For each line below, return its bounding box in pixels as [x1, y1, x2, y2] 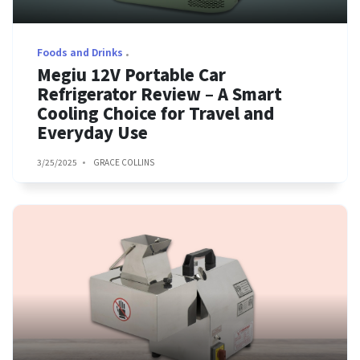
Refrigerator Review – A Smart [37, 82, 282, 105]
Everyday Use [37, 121, 148, 144]
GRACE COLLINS [93, 156, 154, 168]
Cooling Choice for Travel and [37, 101, 274, 125]
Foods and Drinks [37, 45, 123, 59]
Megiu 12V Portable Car [37, 63, 226, 86]
